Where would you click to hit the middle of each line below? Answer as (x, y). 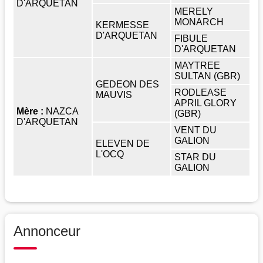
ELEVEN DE (123, 143)
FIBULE (191, 38)
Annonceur (47, 231)
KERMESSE (122, 25)
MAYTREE (197, 65)
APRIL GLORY (205, 103)
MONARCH (200, 22)
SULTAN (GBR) (208, 76)
